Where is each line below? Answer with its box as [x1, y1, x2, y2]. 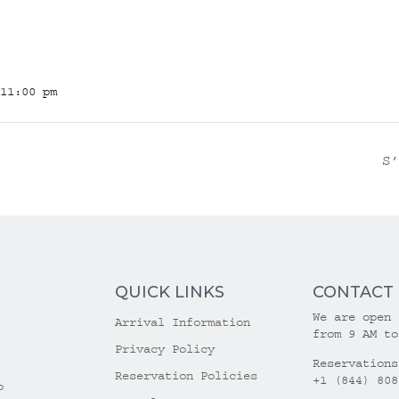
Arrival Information [115, 314, 251, 330]
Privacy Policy [115, 341, 216, 356]
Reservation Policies [115, 368, 258, 383]
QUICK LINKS [115, 281, 225, 302]
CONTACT [312, 281, 394, 302]
